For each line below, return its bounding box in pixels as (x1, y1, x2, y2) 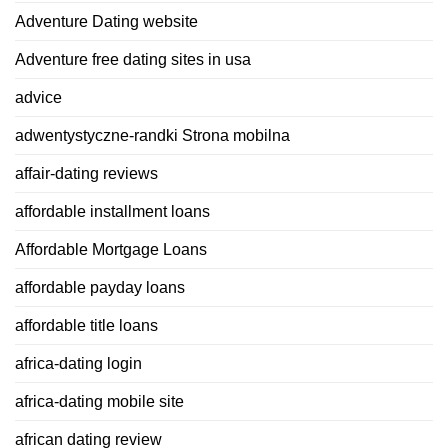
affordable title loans (15, 316, 158, 334)
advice (15, 88, 62, 106)
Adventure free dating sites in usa (15, 50, 251, 68)
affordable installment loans (15, 202, 210, 220)
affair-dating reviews (15, 164, 158, 182)
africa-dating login (15, 354, 142, 372)
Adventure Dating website (15, 12, 198, 30)
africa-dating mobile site (15, 392, 184, 410)
